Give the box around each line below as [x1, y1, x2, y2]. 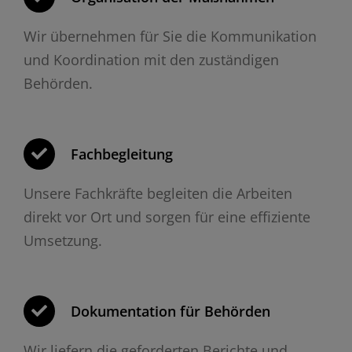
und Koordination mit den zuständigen [23, 49, 279, 69]
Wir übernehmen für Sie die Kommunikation [23, 26, 317, 46]
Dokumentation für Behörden [70, 301, 270, 321]
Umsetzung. [23, 230, 102, 250]
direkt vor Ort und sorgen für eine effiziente [23, 207, 310, 226]
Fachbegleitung [70, 144, 173, 163]
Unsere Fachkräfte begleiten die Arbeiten [23, 183, 292, 203]
